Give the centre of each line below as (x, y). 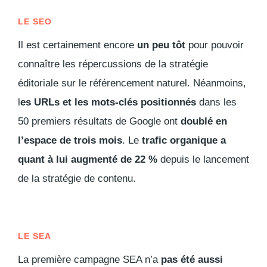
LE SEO (35, 21)
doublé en (204, 121)
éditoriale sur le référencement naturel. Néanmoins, (132, 83)
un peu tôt (161, 45)
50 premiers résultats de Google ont (99, 121)
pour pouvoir (215, 45)
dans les (216, 102)
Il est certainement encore (77, 45)
